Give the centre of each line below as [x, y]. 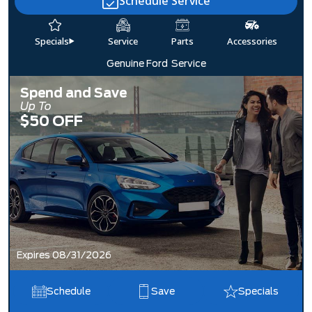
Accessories [252, 41]
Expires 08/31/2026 [64, 255]
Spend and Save [74, 93]
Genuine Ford [137, 63]
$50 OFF [52, 121]
